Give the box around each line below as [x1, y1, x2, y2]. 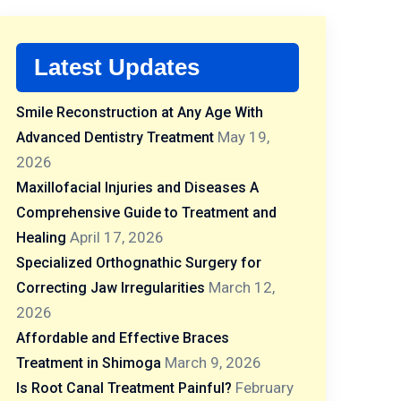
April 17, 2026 [70, 228, 164, 246]
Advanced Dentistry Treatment [16, 129, 214, 146]
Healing [16, 229, 66, 246]
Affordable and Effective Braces [16, 329, 229, 346]
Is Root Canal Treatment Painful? [16, 380, 232, 397]
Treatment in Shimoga [16, 354, 161, 371]
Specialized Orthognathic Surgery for [16, 254, 261, 271]
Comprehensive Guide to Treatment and [16, 204, 277, 221]
